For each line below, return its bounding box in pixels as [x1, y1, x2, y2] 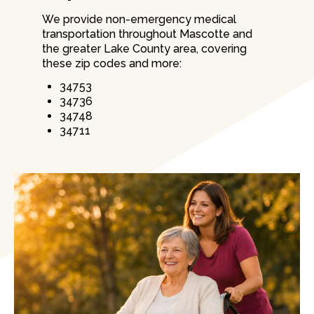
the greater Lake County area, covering [42, 42, 247, 56]
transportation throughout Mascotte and [42, 27, 252, 41]
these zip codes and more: [42, 57, 182, 71]
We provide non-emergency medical [42, 13, 236, 27]
